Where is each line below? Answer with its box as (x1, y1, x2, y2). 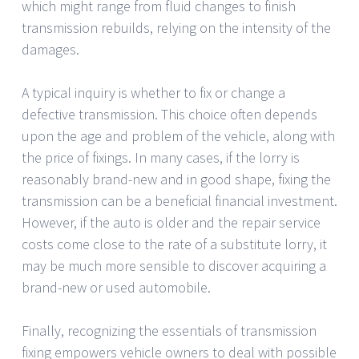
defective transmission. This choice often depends (22, 104, 317, 123)
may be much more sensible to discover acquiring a (22, 256, 326, 275)
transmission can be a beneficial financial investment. (22, 191, 337, 210)
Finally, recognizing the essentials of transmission (22, 321, 317, 340)
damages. (22, 39, 79, 58)
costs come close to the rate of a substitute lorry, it (22, 234, 327, 253)
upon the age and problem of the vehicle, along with (22, 126, 335, 145)
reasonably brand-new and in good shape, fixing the (22, 169, 331, 188)
